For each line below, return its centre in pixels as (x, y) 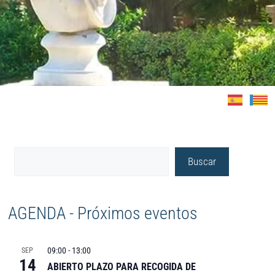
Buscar (202, 161)
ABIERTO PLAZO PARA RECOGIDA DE (121, 266)
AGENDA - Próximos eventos (103, 213)
